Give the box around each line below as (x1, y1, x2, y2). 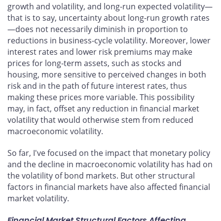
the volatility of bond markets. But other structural (7, 170, 195, 181)
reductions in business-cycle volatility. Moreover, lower (7, 35, 211, 46)
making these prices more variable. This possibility (7, 91, 194, 103)
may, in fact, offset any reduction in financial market (7, 103, 199, 114)
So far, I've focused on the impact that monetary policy (7, 147, 210, 158)
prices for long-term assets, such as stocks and (7, 57, 182, 69)
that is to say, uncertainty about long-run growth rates (7, 12, 210, 23)
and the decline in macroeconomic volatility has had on (7, 158, 213, 170)
